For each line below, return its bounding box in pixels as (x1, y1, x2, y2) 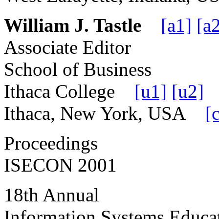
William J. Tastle (4, 14, 141, 36)
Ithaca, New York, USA (4, 102, 205, 124)
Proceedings (4, 132, 98, 153)
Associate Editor (4, 36, 131, 58)
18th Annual (4, 184, 99, 205)
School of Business (4, 58, 152, 80)
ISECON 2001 (4, 154, 117, 175)
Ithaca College (4, 80, 134, 102)
